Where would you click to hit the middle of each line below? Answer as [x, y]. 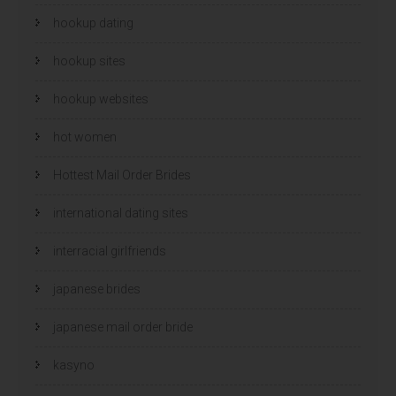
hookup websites [101, 99]
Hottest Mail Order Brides [122, 175]
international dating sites [121, 213]
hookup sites [89, 61]
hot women [85, 137]
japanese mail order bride [123, 327]
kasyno [74, 365]
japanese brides [97, 289]
